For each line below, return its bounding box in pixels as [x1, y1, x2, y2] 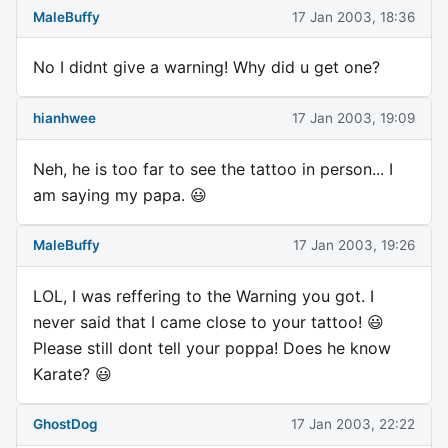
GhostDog [33, 416, 98, 433]
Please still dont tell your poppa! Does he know [33, 337, 391, 358]
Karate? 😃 [33, 363, 112, 384]
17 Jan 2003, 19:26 [293, 237, 415, 254]
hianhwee [33, 109, 96, 126]
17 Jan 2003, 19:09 [292, 109, 415, 126]
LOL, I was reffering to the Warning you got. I [33, 285, 374, 306]
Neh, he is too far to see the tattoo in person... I [33, 158, 393, 179]
